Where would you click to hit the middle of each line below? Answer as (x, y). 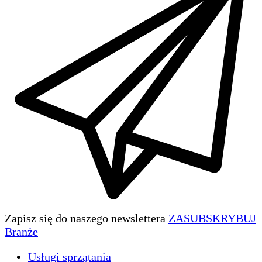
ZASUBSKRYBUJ (212, 218)
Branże (21, 231)
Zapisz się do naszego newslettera (85, 218)
